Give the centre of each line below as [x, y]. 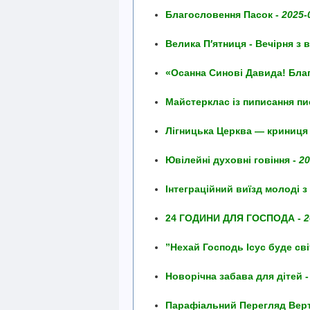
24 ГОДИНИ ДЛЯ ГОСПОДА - [235, 218]
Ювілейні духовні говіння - [232, 160]
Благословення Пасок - [224, 15]
